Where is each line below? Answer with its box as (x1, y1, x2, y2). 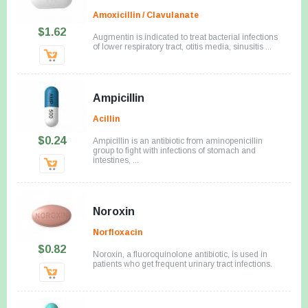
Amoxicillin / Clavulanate (93, 10, 199, 20)
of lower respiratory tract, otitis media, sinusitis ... (93, 41, 272, 52)
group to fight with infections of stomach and (93, 145, 256, 155)
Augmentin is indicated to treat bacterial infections (93, 32, 278, 42)
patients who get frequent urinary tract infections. (93, 258, 272, 269)
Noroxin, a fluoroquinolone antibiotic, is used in (93, 249, 267, 259)
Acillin (93, 113, 120, 124)
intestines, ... (93, 155, 139, 165)
